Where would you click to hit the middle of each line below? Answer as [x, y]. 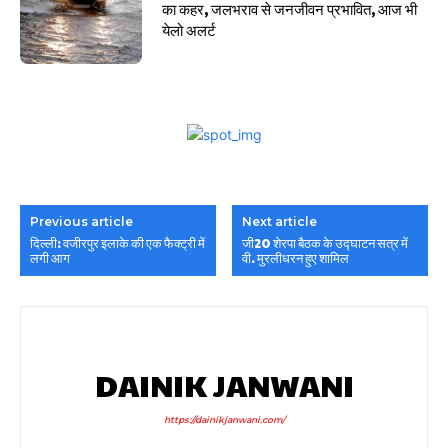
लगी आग [50, 258]
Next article [280, 222]
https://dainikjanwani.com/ [224, 420]
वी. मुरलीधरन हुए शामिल [296, 258]
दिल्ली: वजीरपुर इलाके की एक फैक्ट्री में [117, 243]
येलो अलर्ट [189, 30]
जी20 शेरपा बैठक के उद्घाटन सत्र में [325, 243]
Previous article [81, 222]
